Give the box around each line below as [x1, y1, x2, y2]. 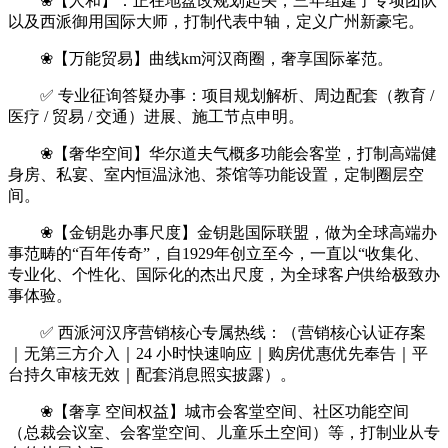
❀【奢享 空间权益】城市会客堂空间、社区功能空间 [8, 403, 409, 420]
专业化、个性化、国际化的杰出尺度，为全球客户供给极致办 [8, 266, 440, 283]
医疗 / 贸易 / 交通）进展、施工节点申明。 [8, 108, 304, 125]
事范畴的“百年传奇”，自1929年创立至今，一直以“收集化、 [8, 245, 429, 262]
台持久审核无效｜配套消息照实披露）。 [8, 366, 296, 383]
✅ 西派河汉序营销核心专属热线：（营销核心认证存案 [8, 324, 426, 341]
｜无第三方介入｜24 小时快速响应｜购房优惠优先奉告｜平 [8, 345, 428, 362]
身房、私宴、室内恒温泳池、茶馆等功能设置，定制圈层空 [8, 166, 424, 183]
